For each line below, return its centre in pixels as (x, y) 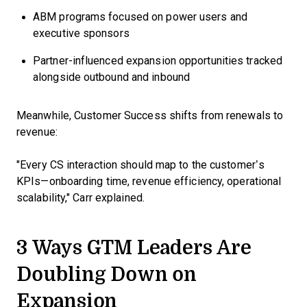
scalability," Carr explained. (81, 198)
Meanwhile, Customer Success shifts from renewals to (150, 116)
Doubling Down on (107, 274)
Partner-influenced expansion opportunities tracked (158, 61)
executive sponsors (81, 34)
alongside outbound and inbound (112, 77)
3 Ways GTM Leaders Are (134, 247)
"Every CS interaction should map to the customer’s (140, 165)
